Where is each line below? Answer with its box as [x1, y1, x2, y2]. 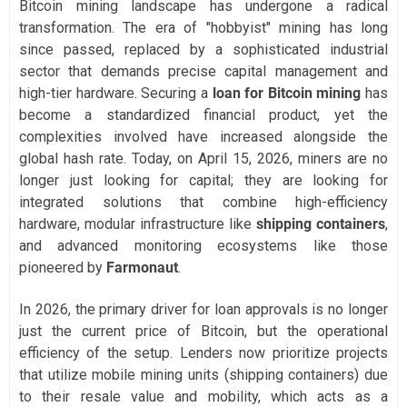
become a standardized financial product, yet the [19, 106, 388, 124]
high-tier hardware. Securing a [19, 84, 213, 103]
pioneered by [19, 259, 106, 277]
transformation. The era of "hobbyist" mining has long [19, 19, 388, 37]
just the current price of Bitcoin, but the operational [19, 323, 388, 341]
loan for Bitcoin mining [212, 84, 362, 103]
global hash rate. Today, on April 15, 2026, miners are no [19, 150, 388, 168]
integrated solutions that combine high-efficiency [19, 194, 388, 212]
